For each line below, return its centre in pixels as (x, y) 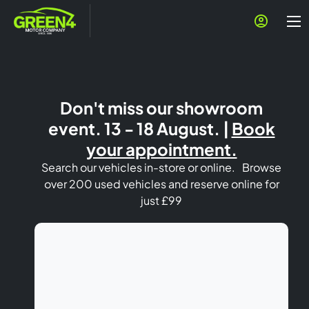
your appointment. (161, 149)
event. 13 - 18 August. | (140, 128)
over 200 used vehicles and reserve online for (161, 183)
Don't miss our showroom (161, 107)
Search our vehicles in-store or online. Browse (161, 167)
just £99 (161, 200)
